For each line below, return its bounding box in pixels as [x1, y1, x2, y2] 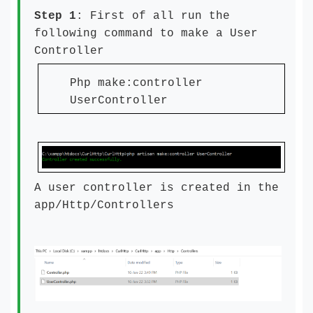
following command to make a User [34, 27, 258, 40]
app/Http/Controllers [34, 199, 174, 212]
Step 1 [34, 10, 76, 22]
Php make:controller [70, 77, 203, 89]
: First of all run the [76, 10, 230, 22]
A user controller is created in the [34, 182, 279, 194]
